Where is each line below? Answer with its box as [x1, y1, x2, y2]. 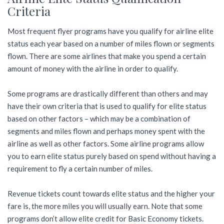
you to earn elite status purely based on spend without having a [7, 151, 216, 160]
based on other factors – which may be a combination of [7, 113, 190, 123]
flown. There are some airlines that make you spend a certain [7, 51, 206, 60]
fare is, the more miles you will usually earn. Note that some [7, 201, 202, 210]
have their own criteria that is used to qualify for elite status [7, 101, 206, 110]
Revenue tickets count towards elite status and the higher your [7, 188, 215, 198]
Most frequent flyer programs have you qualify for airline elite [7, 26, 213, 35]
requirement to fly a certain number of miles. [7, 163, 152, 173]
